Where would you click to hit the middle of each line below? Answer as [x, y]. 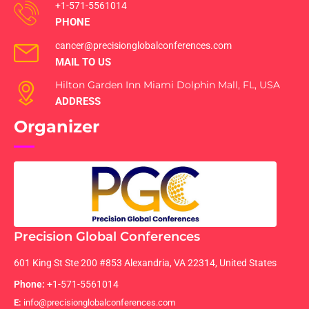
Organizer [57, 127]
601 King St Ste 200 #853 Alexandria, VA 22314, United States [145, 262]
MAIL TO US [83, 62]
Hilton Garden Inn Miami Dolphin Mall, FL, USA [168, 85]
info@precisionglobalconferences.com [98, 302]
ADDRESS [78, 102]
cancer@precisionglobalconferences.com [143, 46]
